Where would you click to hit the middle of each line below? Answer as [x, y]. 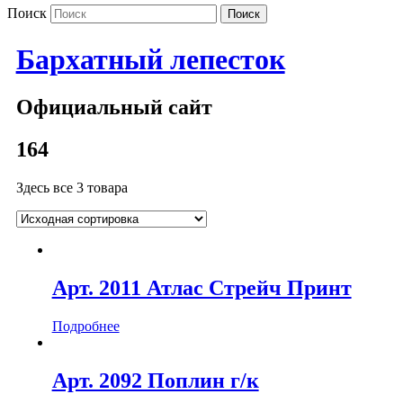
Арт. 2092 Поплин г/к [155, 380]
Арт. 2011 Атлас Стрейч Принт [201, 288]
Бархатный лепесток [150, 59]
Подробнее [85, 326]
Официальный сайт [114, 107]
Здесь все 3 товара [72, 188]
